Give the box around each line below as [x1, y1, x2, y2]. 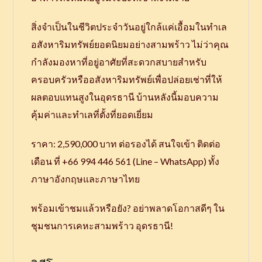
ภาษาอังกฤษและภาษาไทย [31, 173, 140, 184]
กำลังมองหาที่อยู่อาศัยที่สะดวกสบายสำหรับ [31, 56, 207, 67]
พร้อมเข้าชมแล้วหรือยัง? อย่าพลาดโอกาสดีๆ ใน [31, 202, 225, 213]
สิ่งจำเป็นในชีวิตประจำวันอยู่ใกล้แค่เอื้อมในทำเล [31, 20, 227, 32]
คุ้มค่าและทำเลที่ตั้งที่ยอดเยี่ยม [31, 108, 154, 120]
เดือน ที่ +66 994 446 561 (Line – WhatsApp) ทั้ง [31, 155, 220, 167]
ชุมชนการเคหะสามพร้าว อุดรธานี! [31, 219, 174, 231]
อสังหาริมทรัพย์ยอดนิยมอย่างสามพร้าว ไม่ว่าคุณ [31, 38, 229, 50]
